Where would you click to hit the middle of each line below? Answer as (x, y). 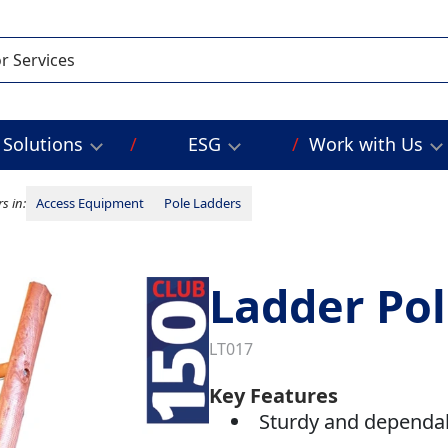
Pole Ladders (203, 203)
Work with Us (365, 144)
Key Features (273, 396)
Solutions (43, 144)
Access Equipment (90, 203)
